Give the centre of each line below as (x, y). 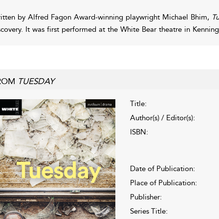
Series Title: (149, 211)
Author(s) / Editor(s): (162, 118)
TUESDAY (36, 81)
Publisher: (146, 197)
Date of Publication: (162, 168)
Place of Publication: (163, 183)
